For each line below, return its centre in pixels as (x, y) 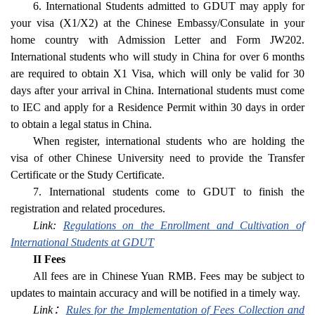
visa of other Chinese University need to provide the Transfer (157, 158)
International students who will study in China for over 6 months (157, 57)
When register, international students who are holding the (169, 141)
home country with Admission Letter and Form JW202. (157, 40)
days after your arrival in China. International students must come (157, 91)
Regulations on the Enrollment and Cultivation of (184, 226)
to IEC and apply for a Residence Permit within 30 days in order (157, 108)
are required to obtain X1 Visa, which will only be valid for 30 (157, 74)
